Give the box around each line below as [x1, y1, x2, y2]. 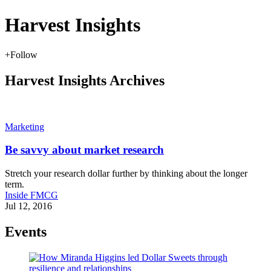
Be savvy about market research [5, 143, 164, 157]
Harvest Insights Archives [5, 72, 165, 88]
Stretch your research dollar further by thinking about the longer [5, 168, 247, 179]
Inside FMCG [5, 190, 58, 201]
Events [5, 224, 47, 240]
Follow [10, 49, 38, 60]
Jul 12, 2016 [5, 201, 52, 212]
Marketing [5, 121, 44, 132]
